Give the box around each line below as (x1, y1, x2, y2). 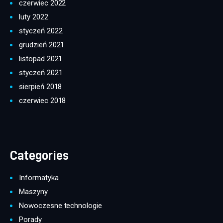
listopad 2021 (19, 54, 63, 64)
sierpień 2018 (19, 82, 62, 92)
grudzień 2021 (19, 40, 65, 50)
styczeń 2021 (19, 68, 63, 78)
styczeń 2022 (19, 26, 63, 36)
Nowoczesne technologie (19, 201, 103, 210)
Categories (10, 148, 69, 162)
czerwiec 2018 (19, 96, 66, 106)
